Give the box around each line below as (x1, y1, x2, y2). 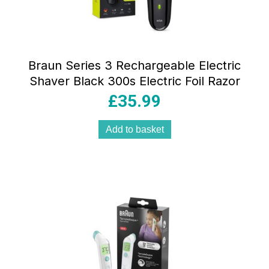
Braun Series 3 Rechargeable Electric (28, 58, 241, 73)
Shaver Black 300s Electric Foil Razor (29, 74, 240, 89)
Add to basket (105, 124, 164, 135)
